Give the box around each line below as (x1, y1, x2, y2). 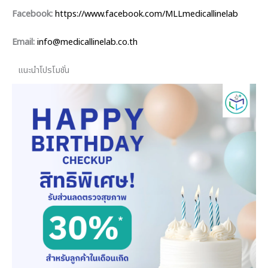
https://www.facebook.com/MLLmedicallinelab (55, 7, 238, 21)
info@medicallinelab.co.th (37, 36, 138, 50)
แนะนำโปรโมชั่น (18, 64, 69, 78)
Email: (12, 36, 35, 50)
